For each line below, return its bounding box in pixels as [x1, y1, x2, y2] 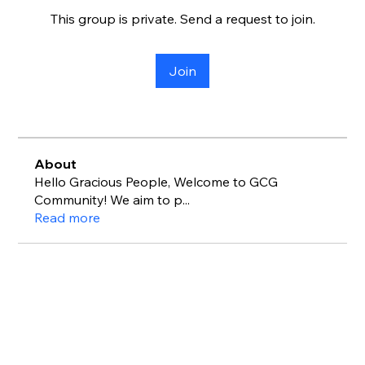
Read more [34, 209, 101, 226]
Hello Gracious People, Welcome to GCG [34, 174, 279, 190]
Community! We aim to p [34, 191, 183, 208]
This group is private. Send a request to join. [50, 11, 315, 27]
